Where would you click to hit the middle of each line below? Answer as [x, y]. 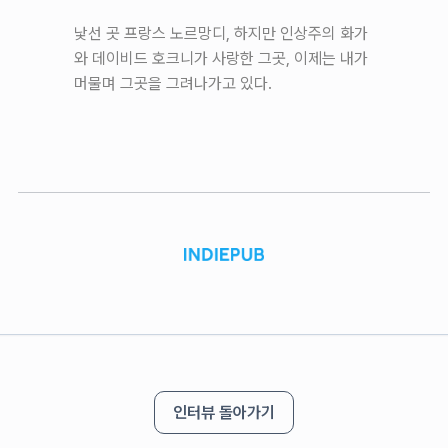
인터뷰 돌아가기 [224, 412]
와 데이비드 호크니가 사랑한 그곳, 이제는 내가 [221, 58]
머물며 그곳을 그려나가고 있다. [173, 83]
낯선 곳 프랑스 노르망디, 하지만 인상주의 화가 [221, 33]
